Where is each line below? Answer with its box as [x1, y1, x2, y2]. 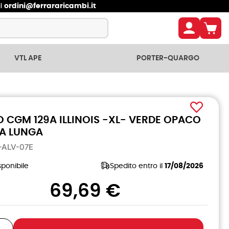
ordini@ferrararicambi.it [4, 3, 96, 10]
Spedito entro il [110, 162, 165, 170]
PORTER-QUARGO [136, 55, 199, 62]
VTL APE [14, 55, 41, 62]
